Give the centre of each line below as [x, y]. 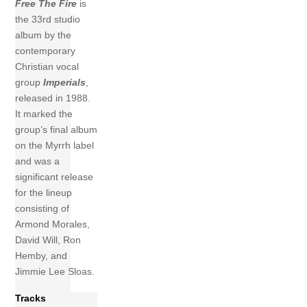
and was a [38, 161]
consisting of [42, 209]
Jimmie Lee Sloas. [55, 272]
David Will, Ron [48, 240]
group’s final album [57, 130]
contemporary [46, 51]
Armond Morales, [53, 224]
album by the [44, 35]
